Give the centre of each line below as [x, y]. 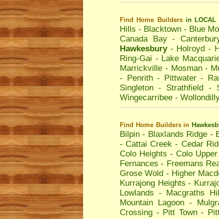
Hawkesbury [143, 49]
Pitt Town [180, 212]
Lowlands [137, 193]
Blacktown [163, 29]
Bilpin [130, 134]
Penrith [140, 78]
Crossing [136, 212]
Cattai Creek [149, 144]
